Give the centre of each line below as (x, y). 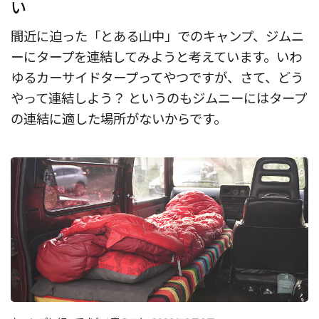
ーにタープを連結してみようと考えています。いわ (156, 57)
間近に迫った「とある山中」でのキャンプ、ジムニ (157, 36)
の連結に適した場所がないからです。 (119, 119)
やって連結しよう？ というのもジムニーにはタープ (159, 98)
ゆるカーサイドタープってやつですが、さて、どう (157, 77)
